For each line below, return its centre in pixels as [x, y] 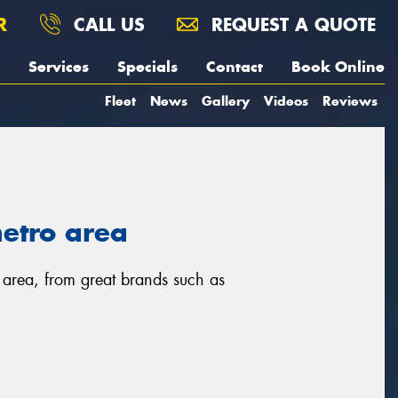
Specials [147, 67]
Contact [235, 67]
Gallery [226, 101]
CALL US [106, 24]
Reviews [350, 101]
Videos [286, 101]
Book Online [338, 67]
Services [59, 67]
